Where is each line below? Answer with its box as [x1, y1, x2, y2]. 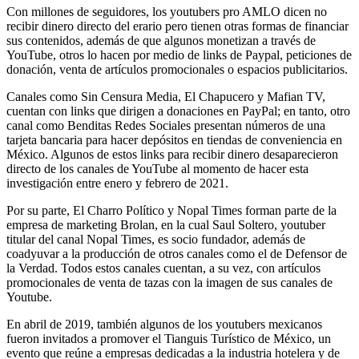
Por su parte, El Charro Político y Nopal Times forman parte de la [6, 203, 337, 217]
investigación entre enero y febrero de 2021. [6, 175, 228, 190]
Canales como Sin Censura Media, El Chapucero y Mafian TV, [6, 89, 325, 103]
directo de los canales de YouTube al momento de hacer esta [6, 161, 309, 175]
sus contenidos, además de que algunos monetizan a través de [6, 33, 316, 47]
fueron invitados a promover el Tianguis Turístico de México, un [6, 331, 331, 345]
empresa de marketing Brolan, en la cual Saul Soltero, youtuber [6, 217, 325, 232]
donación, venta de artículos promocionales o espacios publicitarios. [6, 62, 348, 76]
